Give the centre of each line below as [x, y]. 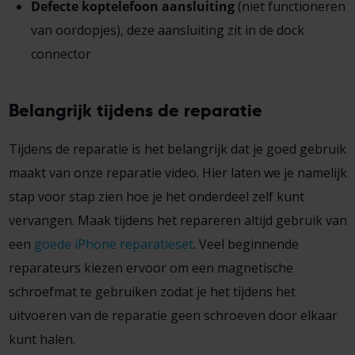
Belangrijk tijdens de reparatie [135, 110]
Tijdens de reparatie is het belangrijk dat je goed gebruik [177, 149]
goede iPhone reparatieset [113, 244]
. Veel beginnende [246, 244]
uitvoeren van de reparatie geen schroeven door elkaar [173, 316]
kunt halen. [42, 340]
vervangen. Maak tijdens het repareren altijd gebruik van [177, 221]
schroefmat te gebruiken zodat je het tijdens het [152, 292]
